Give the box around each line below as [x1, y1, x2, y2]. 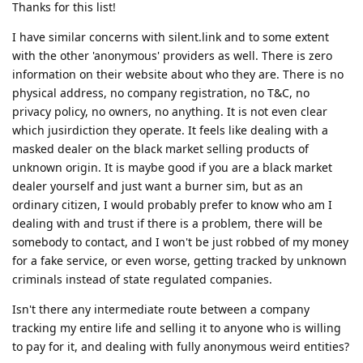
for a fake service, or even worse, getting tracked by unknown [12, 252, 347, 268]
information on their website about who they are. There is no [12, 66, 344, 82]
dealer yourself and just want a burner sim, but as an [12, 177, 303, 194]
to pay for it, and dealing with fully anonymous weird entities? [12, 338, 349, 354]
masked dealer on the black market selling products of [12, 140, 309, 156]
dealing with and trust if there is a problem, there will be [12, 215, 322, 231]
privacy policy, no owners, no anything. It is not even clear [12, 103, 327, 119]
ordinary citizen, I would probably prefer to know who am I [12, 196, 332, 212]
